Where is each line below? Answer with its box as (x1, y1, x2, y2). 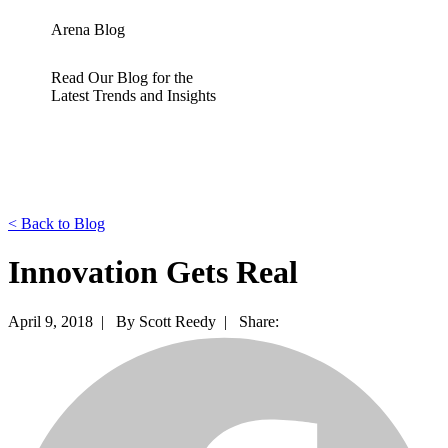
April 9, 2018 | (8, 312, 112, 330)
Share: (239, 312, 287, 330)
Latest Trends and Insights (51, 87, 217, 104)
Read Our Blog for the (51, 69, 194, 86)
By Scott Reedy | (116, 312, 235, 330)
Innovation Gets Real (8, 254, 298, 291)
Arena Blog (51, 21, 126, 38)
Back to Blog (21, 215, 105, 232)
